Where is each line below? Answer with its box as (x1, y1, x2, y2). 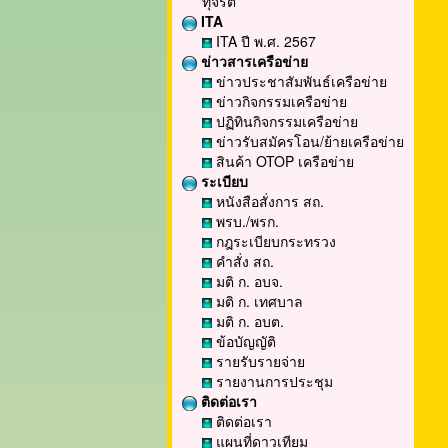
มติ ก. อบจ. (212, 271, 283, 291)
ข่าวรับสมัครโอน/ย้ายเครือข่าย (212, 131, 404, 151)
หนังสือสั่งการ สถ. (212, 191, 324, 211)
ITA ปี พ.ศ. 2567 (212, 31, 316, 51)
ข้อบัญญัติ (212, 331, 276, 351)
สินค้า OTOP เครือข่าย (212, 151, 354, 171)
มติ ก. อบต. (212, 311, 284, 331)
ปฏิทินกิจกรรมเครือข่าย (212, 111, 358, 131)
